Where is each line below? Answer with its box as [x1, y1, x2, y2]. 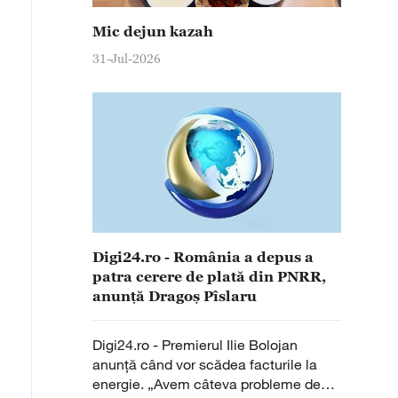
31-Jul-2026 [92, 51, 161, 66]
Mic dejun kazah [92, 23, 213, 39]
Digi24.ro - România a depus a [92, 249, 314, 265]
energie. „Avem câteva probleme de [92, 375, 321, 393]
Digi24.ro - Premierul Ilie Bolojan [92, 336, 298, 354]
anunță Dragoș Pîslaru [92, 288, 257, 304]
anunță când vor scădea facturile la [92, 355, 317, 373]
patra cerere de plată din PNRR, [92, 268, 326, 284]
